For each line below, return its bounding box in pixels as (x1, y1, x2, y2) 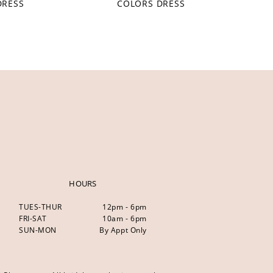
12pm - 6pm (102, 202, 147, 213)
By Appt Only (99, 225, 147, 236)
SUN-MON (18, 225, 57, 236)
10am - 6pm (102, 213, 147, 224)
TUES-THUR (18, 202, 62, 213)
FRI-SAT (18, 213, 47, 224)
